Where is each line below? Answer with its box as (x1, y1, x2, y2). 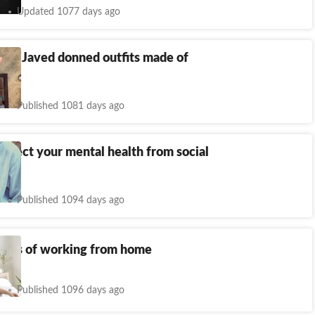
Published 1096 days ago (17, 285, 124, 295)
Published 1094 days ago (17, 195, 124, 205)
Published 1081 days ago (17, 101, 124, 111)
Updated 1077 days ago (17, 6, 120, 17)
